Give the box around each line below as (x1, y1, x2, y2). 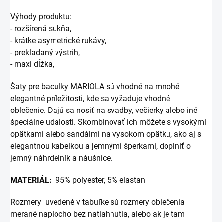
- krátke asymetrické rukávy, (10, 35, 108, 45)
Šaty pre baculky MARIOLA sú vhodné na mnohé (10, 81, 179, 91)
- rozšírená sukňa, (10, 23, 73, 33)
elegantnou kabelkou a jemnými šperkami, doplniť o (10, 141, 191, 151)
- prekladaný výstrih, (10, 47, 80, 57)
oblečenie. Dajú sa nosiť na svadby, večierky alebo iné (10, 105, 197, 115)
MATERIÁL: (10, 175, 54, 185)
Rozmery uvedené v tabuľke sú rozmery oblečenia (10, 197, 185, 207)
